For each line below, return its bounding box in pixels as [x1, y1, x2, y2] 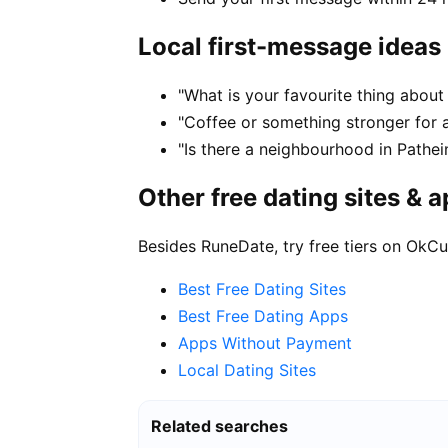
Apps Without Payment [178, 332, 352, 353]
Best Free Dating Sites [178, 278, 346, 299]
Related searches [151, 415, 288, 436]
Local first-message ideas [138, 32, 441, 62]
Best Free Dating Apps [178, 305, 348, 326]
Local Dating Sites [178, 359, 316, 380]
